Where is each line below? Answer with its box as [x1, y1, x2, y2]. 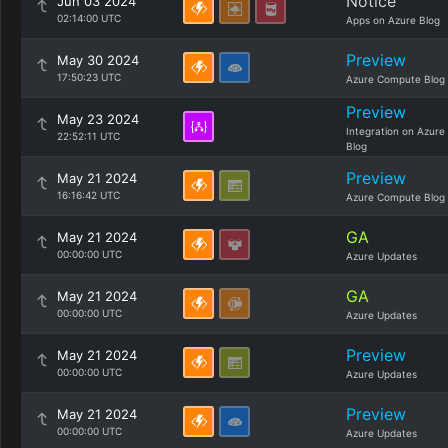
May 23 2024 [57, 111, 139, 127]
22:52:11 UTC [57, 130, 120, 142]
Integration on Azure [346, 125, 445, 137]
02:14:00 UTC [57, 12, 121, 24]
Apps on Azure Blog [346, 14, 440, 26]
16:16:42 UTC [57, 189, 120, 201]
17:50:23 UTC [57, 71, 121, 83]
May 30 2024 [57, 52, 139, 68]
